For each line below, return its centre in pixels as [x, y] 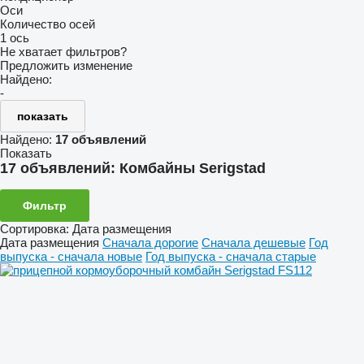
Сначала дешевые [253, 242]
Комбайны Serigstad [193, 168]
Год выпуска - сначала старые [231, 256]
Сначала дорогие [150, 242]
